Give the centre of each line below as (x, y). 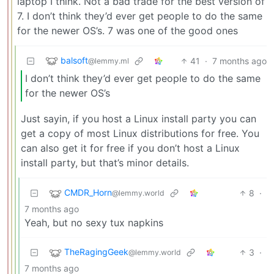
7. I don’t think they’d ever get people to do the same (140, 16)
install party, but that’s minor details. (105, 162)
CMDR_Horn (88, 192)
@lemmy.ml (109, 61)
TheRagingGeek (96, 251)
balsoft (74, 60)
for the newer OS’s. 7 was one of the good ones (128, 30)
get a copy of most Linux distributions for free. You (140, 133)
